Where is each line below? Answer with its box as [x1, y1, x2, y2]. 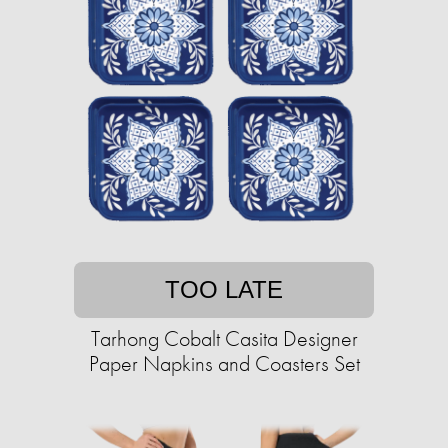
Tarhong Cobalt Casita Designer [90, 324, 358, 353]
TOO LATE [165, 276, 283, 303]
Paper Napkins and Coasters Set [88, 349, 360, 378]
